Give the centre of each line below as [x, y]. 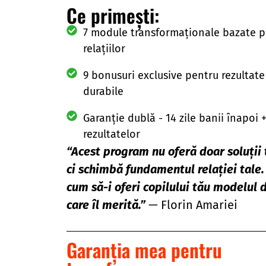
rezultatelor [111, 134]
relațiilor [104, 49]
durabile [103, 91]
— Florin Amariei [191, 205]
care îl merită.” [106, 205]
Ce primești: [113, 15]
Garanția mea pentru [144, 250]
